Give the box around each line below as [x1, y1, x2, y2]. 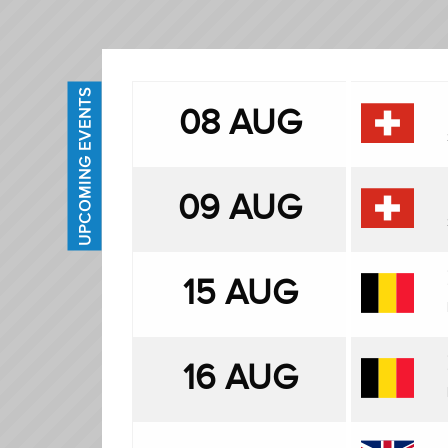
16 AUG [182, 358, 297, 398]
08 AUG [178, 103, 301, 143]
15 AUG [182, 273, 297, 313]
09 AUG [178, 188, 301, 228]
